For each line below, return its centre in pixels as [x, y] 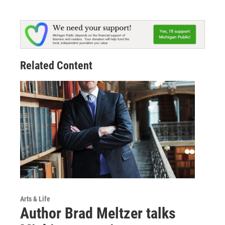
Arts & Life [35, 199]
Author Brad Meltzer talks [98, 213]
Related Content [56, 65]
